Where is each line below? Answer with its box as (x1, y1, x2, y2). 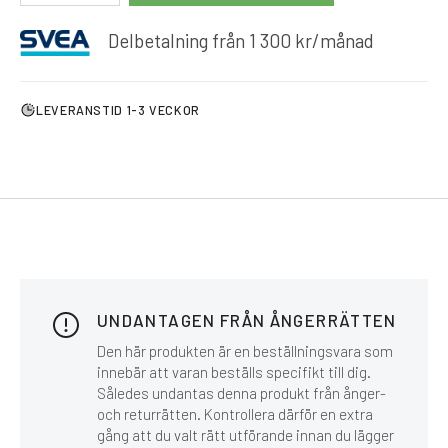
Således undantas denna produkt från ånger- (97, 384, 386, 403)
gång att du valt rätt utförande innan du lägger (97, 426, 394, 445)
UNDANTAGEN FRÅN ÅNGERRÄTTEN (97, 310, 397, 331)
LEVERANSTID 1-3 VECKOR (36, 102, 200, 119)
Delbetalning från (104, 29, 249, 52)
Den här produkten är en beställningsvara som (97, 342, 393, 361)
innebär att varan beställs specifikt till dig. (97, 363, 371, 382)
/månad (312, 29, 374, 52)
